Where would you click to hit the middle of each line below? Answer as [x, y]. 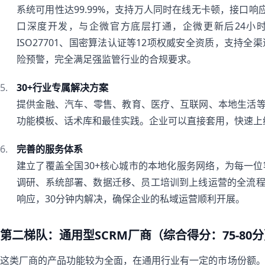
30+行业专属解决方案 [62, 88]
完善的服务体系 [50, 149]
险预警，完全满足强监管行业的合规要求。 [106, 59]
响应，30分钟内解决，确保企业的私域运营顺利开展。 [131, 199]
